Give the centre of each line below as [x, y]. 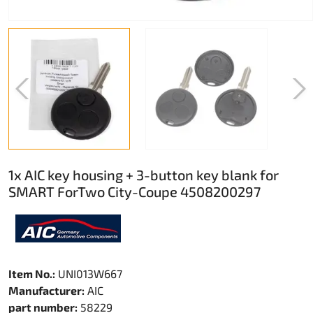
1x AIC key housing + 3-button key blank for [144, 175]
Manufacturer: [46, 290]
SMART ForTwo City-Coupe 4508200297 [134, 192]
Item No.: [32, 273]
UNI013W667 [89, 273]
